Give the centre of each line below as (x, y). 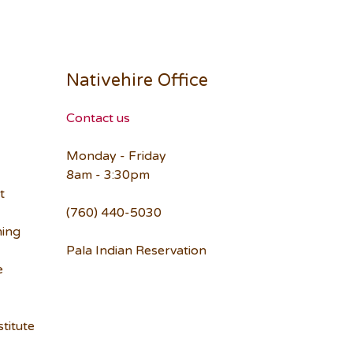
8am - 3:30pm (108, 175)
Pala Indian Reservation (136, 251)
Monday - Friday (116, 156)
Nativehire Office (137, 81)
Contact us (98, 119)
